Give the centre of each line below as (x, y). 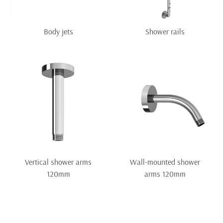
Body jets (58, 32)
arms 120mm (165, 174)
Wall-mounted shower (165, 162)
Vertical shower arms (58, 162)
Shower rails (165, 32)
